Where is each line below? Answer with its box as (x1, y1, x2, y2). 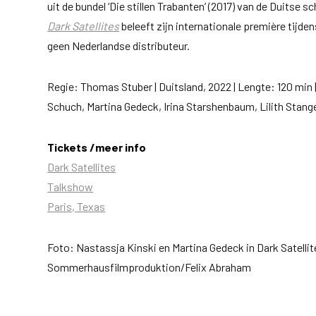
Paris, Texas (47, 199, 106, 213)
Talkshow (47, 179, 94, 193)
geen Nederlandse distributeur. (47, 38, 190, 52)
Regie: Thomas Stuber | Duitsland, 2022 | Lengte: (47, 79, 276, 93)
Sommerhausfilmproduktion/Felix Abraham (47, 260, 252, 274)
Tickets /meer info (47, 140, 147, 154)
